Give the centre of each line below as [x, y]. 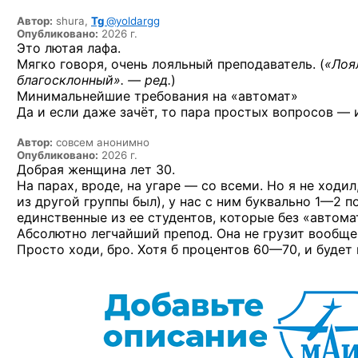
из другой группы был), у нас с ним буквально [166, 201]
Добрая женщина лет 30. [96, 169]
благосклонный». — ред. [94, 80]
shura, [74, 21]
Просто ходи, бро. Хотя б [99, 249]
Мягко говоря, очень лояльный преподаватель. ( [171, 64]
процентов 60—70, [241, 249]
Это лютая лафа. [69, 48]
